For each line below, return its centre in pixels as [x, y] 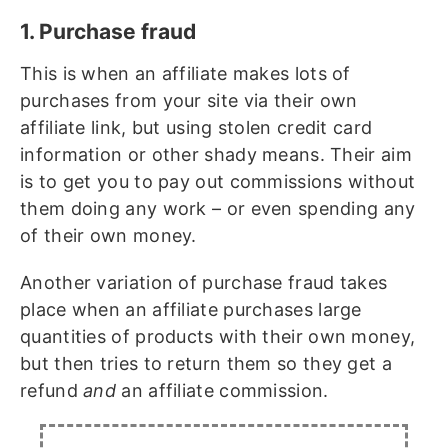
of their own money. [108, 235]
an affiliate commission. [225, 390]
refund [52, 390]
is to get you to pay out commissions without [218, 181]
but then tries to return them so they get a [206, 363]
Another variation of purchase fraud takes [204, 282]
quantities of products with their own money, [218, 336]
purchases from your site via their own [189, 100]
